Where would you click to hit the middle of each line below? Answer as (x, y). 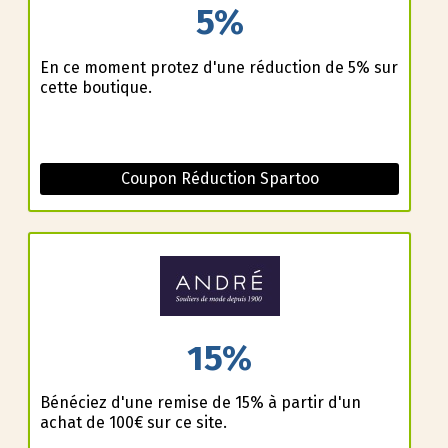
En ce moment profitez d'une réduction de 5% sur (218, 67)
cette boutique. (95, 87)
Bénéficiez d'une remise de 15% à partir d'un (200, 403)
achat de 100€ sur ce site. (133, 423)
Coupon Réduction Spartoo (219, 178)
